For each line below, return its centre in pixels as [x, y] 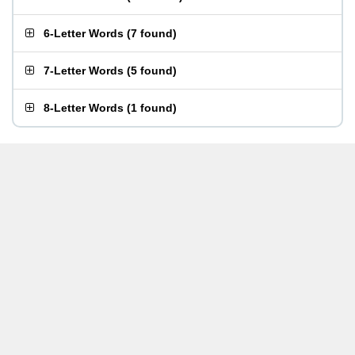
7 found [152, 33]
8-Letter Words [84, 108]
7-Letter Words [84, 71]
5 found [152, 71]
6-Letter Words [84, 33]
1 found [152, 108]
